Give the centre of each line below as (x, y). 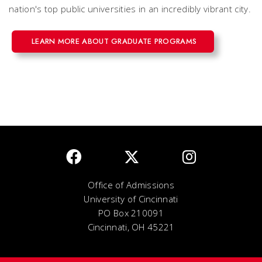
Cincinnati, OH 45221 (131, 227)
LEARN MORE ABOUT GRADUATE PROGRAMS (114, 41)
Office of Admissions (131, 185)
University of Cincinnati (131, 199)
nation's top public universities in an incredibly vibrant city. (130, 9)
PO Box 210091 (131, 213)
